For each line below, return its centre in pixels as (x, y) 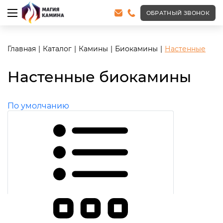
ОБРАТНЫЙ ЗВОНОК (178, 13)
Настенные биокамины (99, 77)
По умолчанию (38, 106)
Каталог (57, 49)
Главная (22, 49)
